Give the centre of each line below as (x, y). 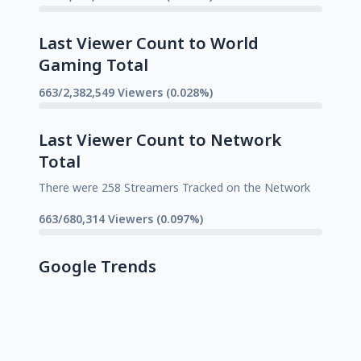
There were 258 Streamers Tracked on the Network (174, 187)
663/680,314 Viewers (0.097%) (121, 218)
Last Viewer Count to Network (160, 139)
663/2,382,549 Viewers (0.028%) (126, 92)
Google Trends (98, 266)
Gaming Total (93, 64)
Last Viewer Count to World (149, 43)
